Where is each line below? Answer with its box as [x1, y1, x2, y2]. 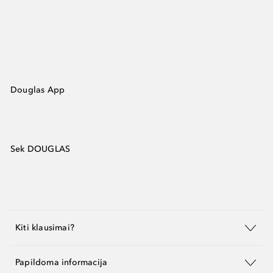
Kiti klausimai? [15, 222, 74, 233]
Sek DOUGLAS [10, 143, 71, 154]
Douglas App [10, 84, 65, 95]
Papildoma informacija [15, 257, 108, 268]
